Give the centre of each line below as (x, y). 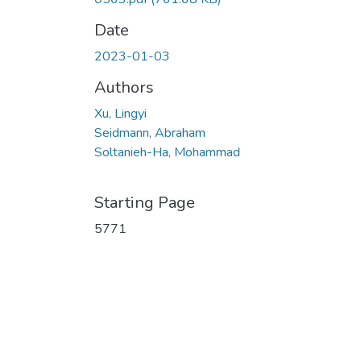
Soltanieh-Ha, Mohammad (167, 153)
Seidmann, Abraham (150, 133)
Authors (124, 88)
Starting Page (145, 203)
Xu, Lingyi (120, 114)
